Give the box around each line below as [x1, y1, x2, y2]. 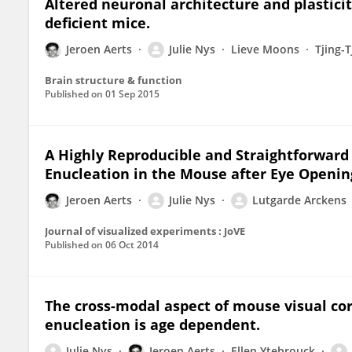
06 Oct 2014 [105, 238, 159, 251]
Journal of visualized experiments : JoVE [45, 224, 245, 238]
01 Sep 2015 [105, 87, 159, 101]
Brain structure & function [45, 73, 182, 87]
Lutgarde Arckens [252, 192, 346, 207]
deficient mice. [45, 13, 150, 32]
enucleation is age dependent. [45, 315, 260, 334]
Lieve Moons [231, 42, 299, 57]
